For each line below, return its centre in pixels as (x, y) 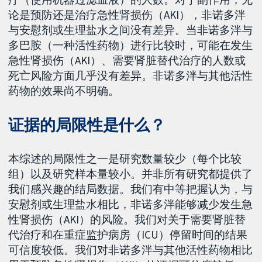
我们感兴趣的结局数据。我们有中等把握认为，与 (131, 189)
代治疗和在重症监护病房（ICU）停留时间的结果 (128, 235)
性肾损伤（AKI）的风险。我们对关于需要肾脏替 (127, 220)
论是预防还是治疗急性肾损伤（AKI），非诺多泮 (127, 15)
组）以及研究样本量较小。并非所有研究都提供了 (131, 174)
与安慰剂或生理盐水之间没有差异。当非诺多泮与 (131, 30)
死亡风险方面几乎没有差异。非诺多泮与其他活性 (131, 76)
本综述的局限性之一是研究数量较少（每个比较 (125, 159)
